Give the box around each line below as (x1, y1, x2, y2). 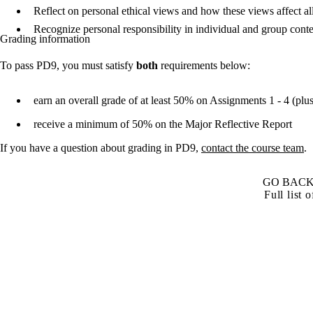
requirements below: (158, 59, 253, 71)
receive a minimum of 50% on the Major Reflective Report (34, 117, 295, 130)
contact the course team (201, 141, 304, 154)
